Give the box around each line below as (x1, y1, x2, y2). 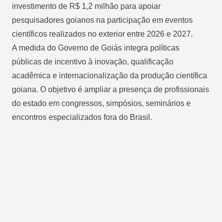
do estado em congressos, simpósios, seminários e (12, 99, 191, 108)
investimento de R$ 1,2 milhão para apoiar (12, 1, 161, 10)
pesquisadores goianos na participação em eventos (12, 15, 193, 24)
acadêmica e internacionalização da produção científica (12, 71, 207, 80)
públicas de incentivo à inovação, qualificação (12, 57, 173, 66)
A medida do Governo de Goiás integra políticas (12, 43, 179, 52)
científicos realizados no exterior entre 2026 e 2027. (12, 29, 193, 38)
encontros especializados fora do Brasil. (12, 112, 152, 121)
